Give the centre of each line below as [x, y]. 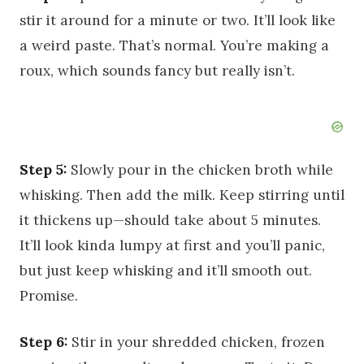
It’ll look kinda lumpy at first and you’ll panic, [172, 246]
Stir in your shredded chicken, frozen [196, 342]
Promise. [49, 296]
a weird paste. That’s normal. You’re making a [174, 46]
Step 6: [43, 342]
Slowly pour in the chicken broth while [200, 170]
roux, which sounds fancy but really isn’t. [157, 71]
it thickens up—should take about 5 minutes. [170, 221]
